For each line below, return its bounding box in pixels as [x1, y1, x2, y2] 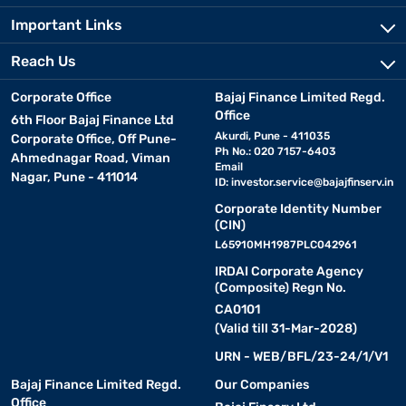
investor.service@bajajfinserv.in [230, 176, 393, 188]
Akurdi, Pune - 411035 [214, 130, 330, 142]
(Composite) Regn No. [214, 280, 346, 295]
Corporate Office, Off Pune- [11, 131, 177, 147]
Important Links [11, 16, 122, 34]
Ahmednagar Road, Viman [11, 150, 170, 166]
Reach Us [11, 53, 76, 70]
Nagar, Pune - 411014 [11, 169, 138, 185]
